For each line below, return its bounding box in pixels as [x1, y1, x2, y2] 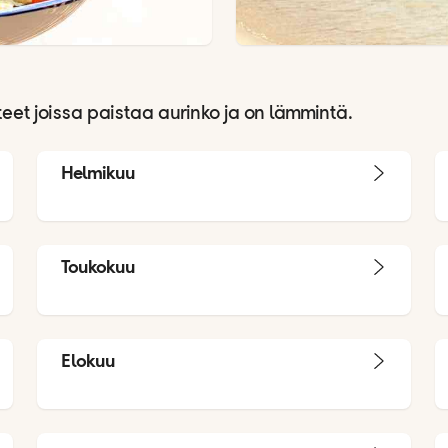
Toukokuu [61, 254, 136, 278]
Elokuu [61, 348, 116, 372]
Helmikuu [61, 160, 136, 184]
